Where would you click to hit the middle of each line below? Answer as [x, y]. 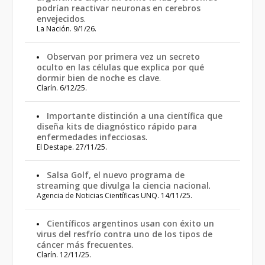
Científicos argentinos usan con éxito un [131, 223]
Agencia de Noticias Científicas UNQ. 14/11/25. [115, 195]
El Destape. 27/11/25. [72, 147]
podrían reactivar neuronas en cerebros [119, 8]
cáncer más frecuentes [84, 244]
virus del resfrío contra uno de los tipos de [125, 234]
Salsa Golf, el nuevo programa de [116, 174]
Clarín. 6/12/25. [62, 88]
